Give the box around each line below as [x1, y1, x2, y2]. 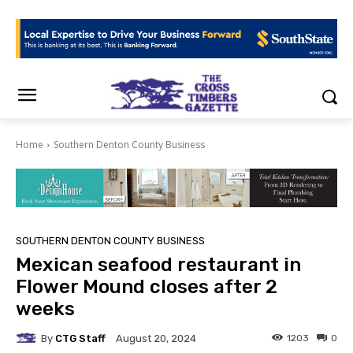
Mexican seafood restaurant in [16, 254, 301, 277]
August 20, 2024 [116, 333, 196, 345]
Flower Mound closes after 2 [16, 276, 277, 299]
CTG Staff [55, 332, 106, 344]
